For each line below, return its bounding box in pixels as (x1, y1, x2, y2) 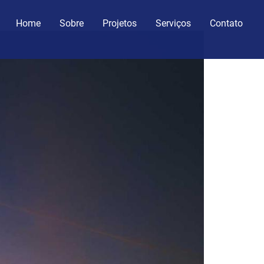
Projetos (103, 18, 137, 29)
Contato (210, 18, 243, 29)
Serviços (156, 18, 191, 29)
